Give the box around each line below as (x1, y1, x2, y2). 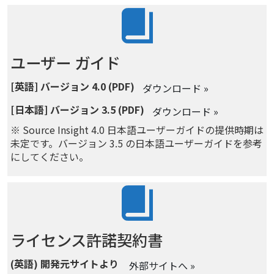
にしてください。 (10, 149, 89, 164)
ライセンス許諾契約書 (10, 228, 163, 251)
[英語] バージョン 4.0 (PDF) (10, 79, 135, 94)
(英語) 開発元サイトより (10, 256, 121, 272)
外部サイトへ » (129, 257, 195, 273)
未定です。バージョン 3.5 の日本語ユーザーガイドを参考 (10, 135, 262, 150)
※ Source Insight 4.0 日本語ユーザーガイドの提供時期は (10, 122, 264, 137)
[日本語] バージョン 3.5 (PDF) (10, 102, 144, 117)
